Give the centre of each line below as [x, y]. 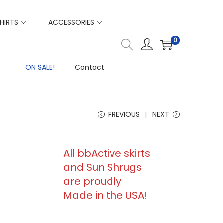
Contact [89, 67]
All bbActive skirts [107, 153]
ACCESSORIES [71, 22]
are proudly [92, 181]
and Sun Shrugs [103, 167]
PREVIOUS [124, 114]
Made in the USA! [105, 195]
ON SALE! [40, 67]
